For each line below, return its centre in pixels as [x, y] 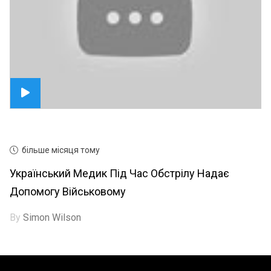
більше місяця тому [61, 150]
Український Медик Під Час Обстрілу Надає [120, 173]
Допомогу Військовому [68, 191]
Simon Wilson [52, 217]
